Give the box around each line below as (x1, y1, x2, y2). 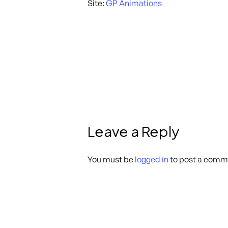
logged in (135, 154, 168, 165)
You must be (88, 154, 135, 165)
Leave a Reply (88, 122, 179, 140)
